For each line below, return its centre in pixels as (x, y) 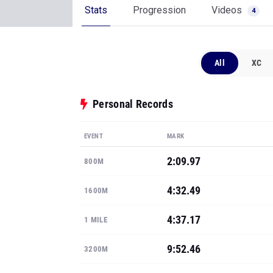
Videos (228, 10)
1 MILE (96, 220)
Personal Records (133, 104)
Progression (159, 10)
